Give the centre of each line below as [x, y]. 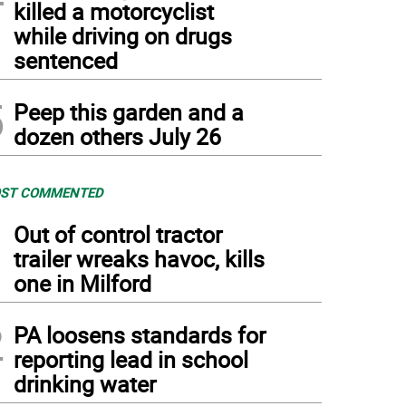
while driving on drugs [123, 36]
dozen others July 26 [117, 136]
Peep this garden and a [129, 112]
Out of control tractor [118, 234]
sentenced [66, 60]
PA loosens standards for [140, 335]
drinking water [85, 384]
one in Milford [82, 283]
